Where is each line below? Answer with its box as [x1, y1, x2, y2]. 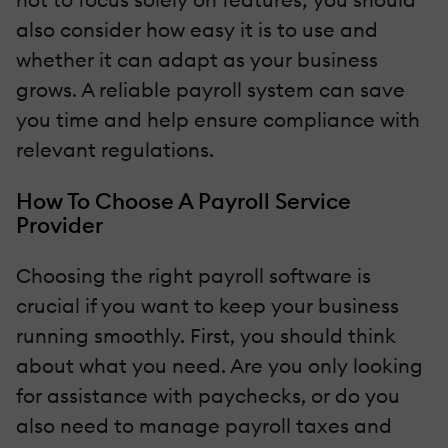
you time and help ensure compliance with [16, 107, 420, 133]
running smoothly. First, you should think [16, 323, 396, 349]
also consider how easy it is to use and [16, 17, 378, 43]
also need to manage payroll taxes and [16, 413, 392, 439]
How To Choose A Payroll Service [16, 187, 351, 216]
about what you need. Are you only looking [16, 353, 423, 379]
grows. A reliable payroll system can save [16, 77, 405, 103]
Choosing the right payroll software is [16, 263, 371, 289]
